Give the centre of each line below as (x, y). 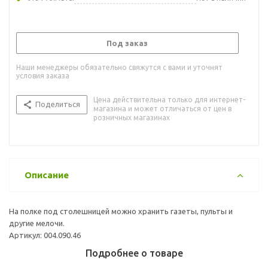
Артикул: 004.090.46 (45, 235)
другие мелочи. (37, 223)
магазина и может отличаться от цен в (162, 108)
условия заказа (43, 75)
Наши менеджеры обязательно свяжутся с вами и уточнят (119, 67)
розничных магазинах (132, 117)
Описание (47, 175)
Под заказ (127, 43)
